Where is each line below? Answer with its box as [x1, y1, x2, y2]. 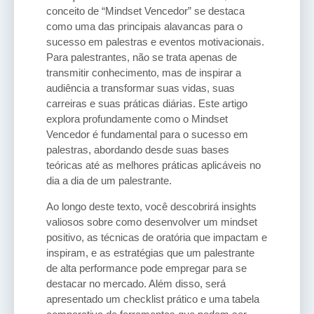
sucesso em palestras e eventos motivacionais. [46, 36, 264, 48]
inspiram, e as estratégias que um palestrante [46, 246, 254, 259]
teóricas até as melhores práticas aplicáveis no [46, 159, 261, 172]
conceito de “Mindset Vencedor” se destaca [46, 5, 245, 18]
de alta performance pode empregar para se [46, 261, 247, 274]
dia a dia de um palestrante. [46, 175, 172, 187]
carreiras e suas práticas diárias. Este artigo [46, 97, 247, 110]
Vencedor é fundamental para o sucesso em [46, 128, 248, 141]
